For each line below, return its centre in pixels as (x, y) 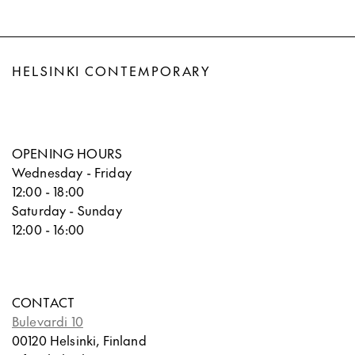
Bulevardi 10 (48, 321)
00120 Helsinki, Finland (79, 340)
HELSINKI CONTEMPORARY (112, 71)
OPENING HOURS (67, 153)
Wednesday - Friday (72, 172)
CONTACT (44, 302)
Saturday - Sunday (67, 210)
